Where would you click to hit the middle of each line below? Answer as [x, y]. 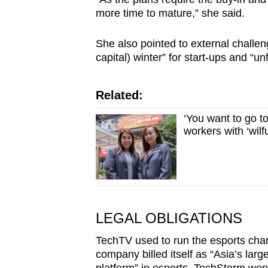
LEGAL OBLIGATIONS [169, 218]
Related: [119, 95]
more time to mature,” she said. [170, 13]
